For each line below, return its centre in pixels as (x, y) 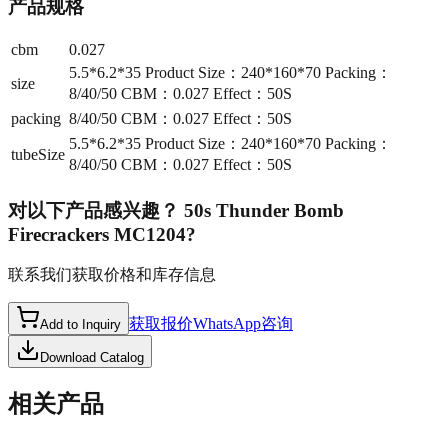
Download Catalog (92, 357)
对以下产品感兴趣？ (93, 211)
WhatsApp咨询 (243, 323)
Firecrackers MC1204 (97, 235)
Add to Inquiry (80, 324)
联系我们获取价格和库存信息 (112, 274)
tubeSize (38, 155)
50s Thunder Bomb (264, 211)
